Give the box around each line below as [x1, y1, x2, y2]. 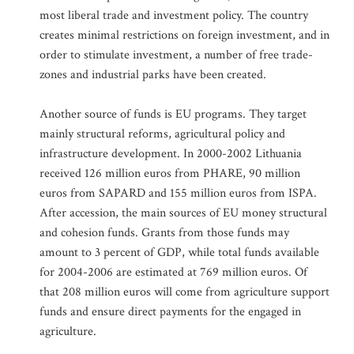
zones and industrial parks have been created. [40, 66, 266, 83]
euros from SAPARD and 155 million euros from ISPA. [40, 185, 317, 201]
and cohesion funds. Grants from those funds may [40, 224, 289, 241]
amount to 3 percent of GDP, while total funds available [40, 244, 319, 261]
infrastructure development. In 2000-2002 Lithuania [40, 145, 302, 162]
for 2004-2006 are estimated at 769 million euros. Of [40, 264, 307, 281]
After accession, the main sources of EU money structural [40, 205, 327, 221]
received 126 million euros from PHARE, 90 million [40, 165, 300, 182]
